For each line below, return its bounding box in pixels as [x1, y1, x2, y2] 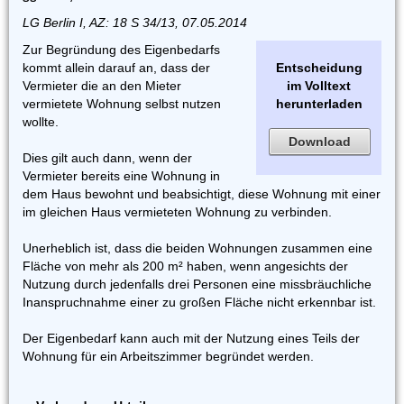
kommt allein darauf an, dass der [23, 60, 210, 75]
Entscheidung [275, 60, 363, 75]
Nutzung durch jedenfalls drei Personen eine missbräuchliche [23, 277, 372, 291]
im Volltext [287, 78, 351, 93]
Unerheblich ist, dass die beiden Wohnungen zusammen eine [23, 241, 372, 255]
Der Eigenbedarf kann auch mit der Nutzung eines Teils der [23, 331, 360, 345]
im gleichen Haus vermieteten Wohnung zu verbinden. [23, 205, 332, 219]
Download [289, 134, 351, 149]
